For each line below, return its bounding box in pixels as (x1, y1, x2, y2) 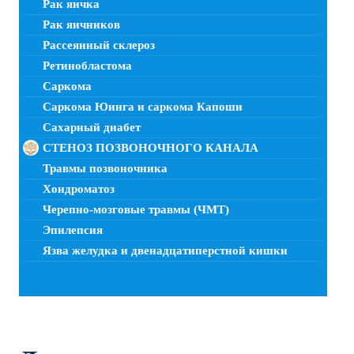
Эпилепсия (43, 223, 103, 236)
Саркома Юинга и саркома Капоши (43, 100, 243, 113)
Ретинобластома (43, 58, 132, 72)
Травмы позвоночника (43, 161, 168, 175)
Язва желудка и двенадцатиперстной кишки (43, 243, 288, 257)
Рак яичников (43, 17, 120, 31)
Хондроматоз (43, 182, 115, 195)
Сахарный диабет (43, 120, 141, 134)
